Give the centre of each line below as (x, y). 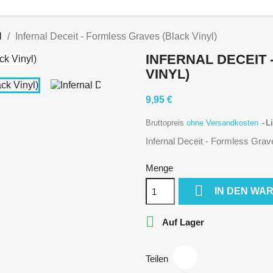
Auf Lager (182, 222)
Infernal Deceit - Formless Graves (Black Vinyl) (116, 36)
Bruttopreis (166, 123)
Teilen (157, 258)
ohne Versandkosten (224, 123)
